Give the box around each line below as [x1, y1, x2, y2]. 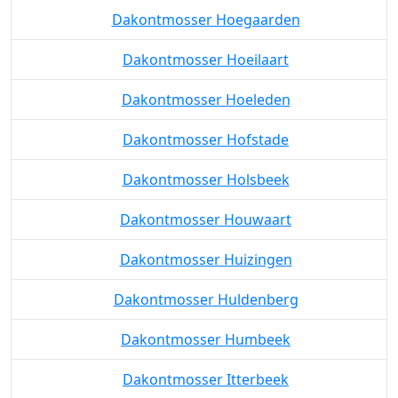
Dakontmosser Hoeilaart [123, 115, 289, 135]
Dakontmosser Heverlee [123, 35, 288, 55]
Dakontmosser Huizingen [119, 314, 292, 335]
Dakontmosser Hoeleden [121, 155, 291, 175]
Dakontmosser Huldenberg [113, 354, 298, 375]
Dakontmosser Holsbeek [122, 235, 290, 255]
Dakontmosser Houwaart [120, 275, 291, 295]
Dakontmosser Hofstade [123, 195, 289, 215]
